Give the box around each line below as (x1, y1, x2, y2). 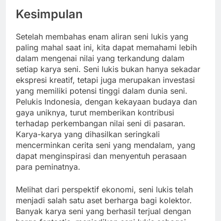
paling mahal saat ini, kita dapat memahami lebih (16, 42, 197, 52)
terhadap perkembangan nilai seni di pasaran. (16, 118, 185, 128)
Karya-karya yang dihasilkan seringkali (16, 129, 160, 139)
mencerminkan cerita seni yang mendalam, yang (16, 140, 195, 150)
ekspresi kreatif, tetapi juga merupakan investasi (16, 74, 195, 85)
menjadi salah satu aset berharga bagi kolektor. (16, 195, 192, 205)
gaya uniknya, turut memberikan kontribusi (16, 107, 174, 117)
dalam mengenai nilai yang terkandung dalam (16, 53, 184, 63)
